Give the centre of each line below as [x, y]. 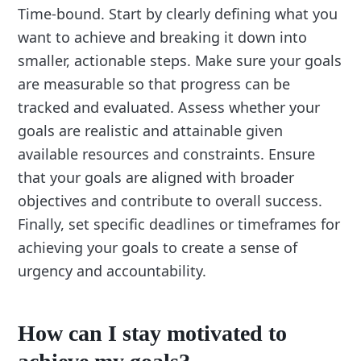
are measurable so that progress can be [154, 83]
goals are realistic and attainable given [151, 130]
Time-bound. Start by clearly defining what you [178, 13]
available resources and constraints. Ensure [167, 154]
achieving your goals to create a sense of [158, 247]
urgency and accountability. [112, 270]
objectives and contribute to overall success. [170, 200]
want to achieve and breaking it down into [163, 37]
